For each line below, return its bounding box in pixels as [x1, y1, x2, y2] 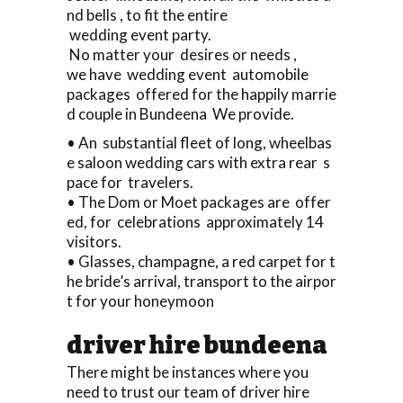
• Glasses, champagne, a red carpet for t [67, 251, 336, 271]
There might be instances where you [67, 362, 309, 381]
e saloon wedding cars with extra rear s [67, 152, 330, 172]
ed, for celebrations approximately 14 [67, 211, 329, 231]
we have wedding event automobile [67, 64, 309, 84]
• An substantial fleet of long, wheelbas [67, 132, 332, 152]
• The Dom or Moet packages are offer [67, 192, 331, 211]
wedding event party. [67, 24, 211, 44]
